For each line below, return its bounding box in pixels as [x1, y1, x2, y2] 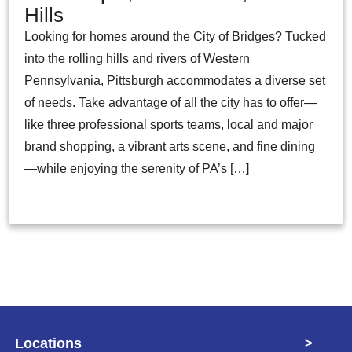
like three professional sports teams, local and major [24, 117, 313, 131]
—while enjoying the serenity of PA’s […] [24, 161, 250, 175]
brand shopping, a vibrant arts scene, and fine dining [24, 139, 316, 153]
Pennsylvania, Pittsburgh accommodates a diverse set [24, 73, 326, 87]
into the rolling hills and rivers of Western [24, 51, 251, 65]
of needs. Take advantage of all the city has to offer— [24, 95, 317, 109]
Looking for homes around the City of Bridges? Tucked [24, 29, 327, 43]
